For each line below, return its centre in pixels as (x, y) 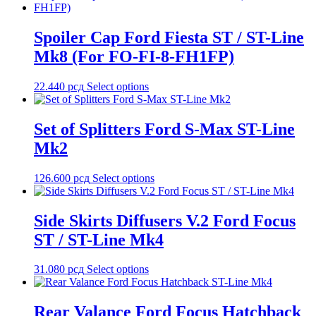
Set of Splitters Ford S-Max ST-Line (164, 129)
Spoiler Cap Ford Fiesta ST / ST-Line (169, 37)
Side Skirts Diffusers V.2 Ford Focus (165, 220)
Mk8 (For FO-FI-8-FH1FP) (134, 56)
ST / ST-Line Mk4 (99, 239)
